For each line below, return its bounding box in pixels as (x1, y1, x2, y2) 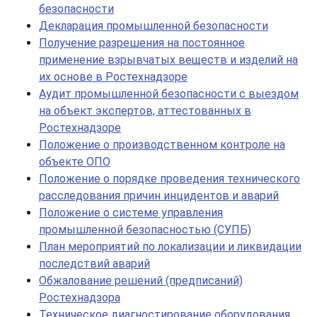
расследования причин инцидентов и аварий (39, 189, 279, 202)
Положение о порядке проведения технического (39, 172, 300, 185)
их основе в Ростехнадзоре (39, 70, 188, 83)
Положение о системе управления (39, 206, 223, 219)
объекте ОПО (39, 155, 110, 168)
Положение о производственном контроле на (39, 138, 285, 151)
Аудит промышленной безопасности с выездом (39, 87, 299, 100)
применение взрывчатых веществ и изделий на (39, 53, 298, 67)
